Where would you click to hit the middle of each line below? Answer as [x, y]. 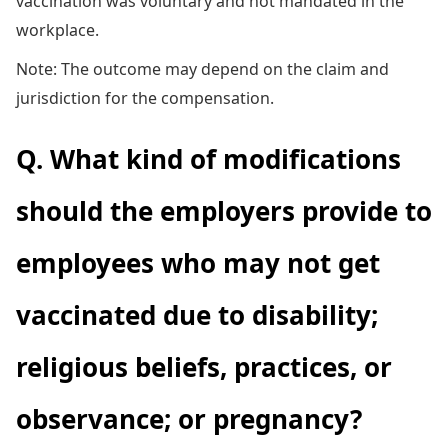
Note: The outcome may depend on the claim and [202, 68]
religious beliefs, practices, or [204, 366]
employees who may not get [198, 262]
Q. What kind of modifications [208, 158]
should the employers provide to [224, 210]
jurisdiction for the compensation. [145, 97]
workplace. [57, 29]
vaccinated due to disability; [197, 314]
